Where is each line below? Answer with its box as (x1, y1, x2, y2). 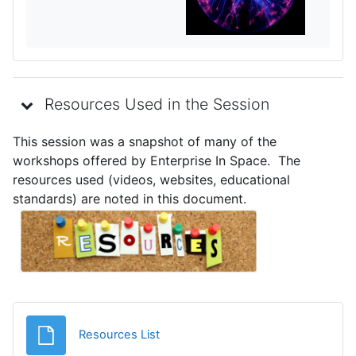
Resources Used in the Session (44, 95, 269, 114)
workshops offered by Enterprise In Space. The (13, 152, 300, 168)
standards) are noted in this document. (13, 190, 246, 207)
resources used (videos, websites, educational (13, 171, 290, 188)
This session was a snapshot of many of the (13, 133, 277, 149)
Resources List (79, 327, 160, 342)
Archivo (159, 327, 200, 342)
